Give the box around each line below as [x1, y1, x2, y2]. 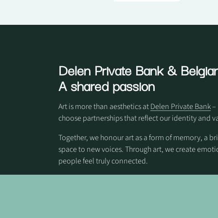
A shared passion [58, 74, 155, 95]
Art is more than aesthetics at [58, 101, 150, 112]
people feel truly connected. [58, 155, 148, 166]
